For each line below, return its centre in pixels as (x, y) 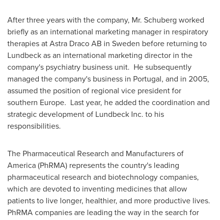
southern (24, 102)
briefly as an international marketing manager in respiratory (108, 31)
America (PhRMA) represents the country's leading (93, 165)
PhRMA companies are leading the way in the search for (103, 212)
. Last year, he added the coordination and (137, 102)
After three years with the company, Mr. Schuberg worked (106, 20)
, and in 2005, (185, 79)
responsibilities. (34, 126)
